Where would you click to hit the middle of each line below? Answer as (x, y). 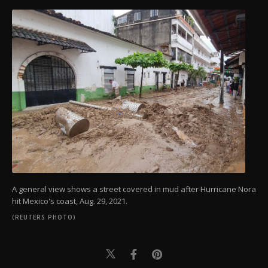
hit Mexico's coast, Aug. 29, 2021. (70, 201)
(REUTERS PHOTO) (44, 217)
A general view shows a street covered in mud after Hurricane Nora (134, 189)
